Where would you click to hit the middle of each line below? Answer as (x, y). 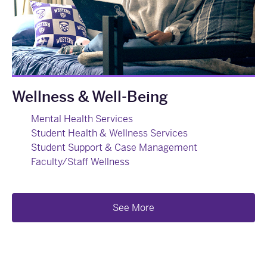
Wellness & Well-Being (90, 97)
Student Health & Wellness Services (109, 133)
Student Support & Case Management (114, 148)
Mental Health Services (82, 119)
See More (133, 208)
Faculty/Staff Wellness (80, 162)
